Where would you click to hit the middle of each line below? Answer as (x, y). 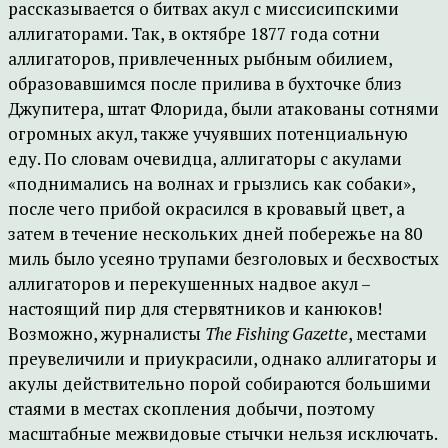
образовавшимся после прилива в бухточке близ (205, 83)
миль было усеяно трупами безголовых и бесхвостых (223, 258)
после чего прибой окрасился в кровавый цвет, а (206, 208)
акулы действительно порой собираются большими (219, 383)
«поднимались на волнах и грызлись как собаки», (211, 183)
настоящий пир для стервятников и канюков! (195, 308)
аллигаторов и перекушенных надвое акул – (189, 283)
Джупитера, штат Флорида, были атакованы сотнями (223, 108)
